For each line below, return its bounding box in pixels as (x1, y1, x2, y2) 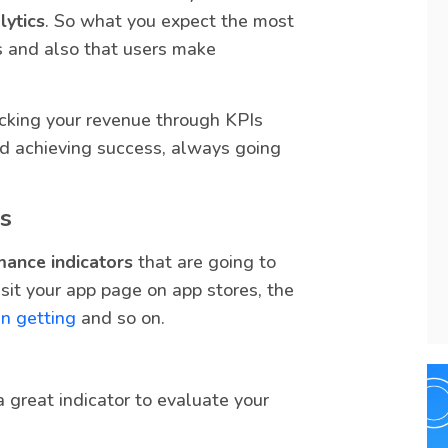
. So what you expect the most (45, 9, 294, 34)
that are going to (133, 250, 276, 275)
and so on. (76, 306, 165, 331)
